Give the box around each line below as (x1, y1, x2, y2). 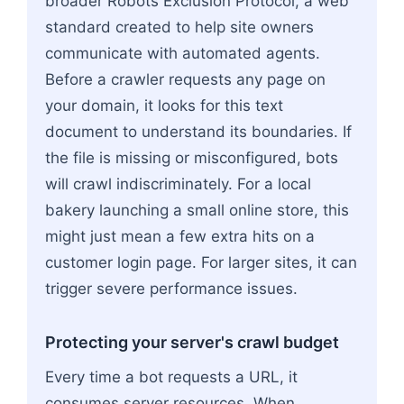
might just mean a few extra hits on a (45, 226, 315, 245)
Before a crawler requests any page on (45, 69, 326, 88)
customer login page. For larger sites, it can (45, 252, 357, 271)
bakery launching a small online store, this (45, 200, 349, 219)
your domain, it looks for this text (45, 96, 283, 115)
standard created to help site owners (45, 17, 314, 36)
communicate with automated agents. (45, 43, 320, 62)
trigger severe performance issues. (45, 279, 298, 298)
